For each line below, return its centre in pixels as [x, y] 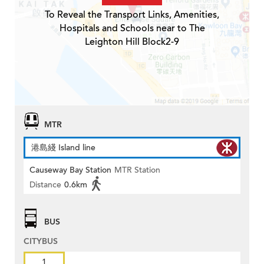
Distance [45, 185]
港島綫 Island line [63, 148]
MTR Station [137, 170]
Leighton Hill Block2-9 [132, 42]
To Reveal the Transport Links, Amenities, [132, 15]
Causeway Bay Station [70, 170]
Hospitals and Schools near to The [132, 29]
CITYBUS [41, 242]
